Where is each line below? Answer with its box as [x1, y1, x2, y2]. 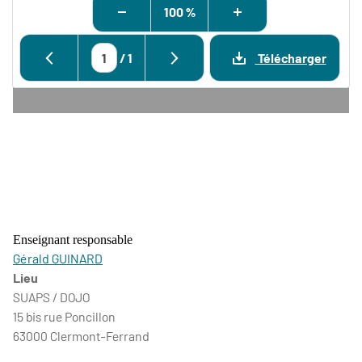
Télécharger [255, 49, 326, 65]
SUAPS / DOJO [13, 289, 90, 305]
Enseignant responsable [13, 233, 133, 246]
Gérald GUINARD [13, 250, 103, 266]
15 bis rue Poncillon [13, 309, 116, 324]
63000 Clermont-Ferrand [13, 328, 149, 343]
